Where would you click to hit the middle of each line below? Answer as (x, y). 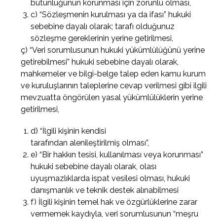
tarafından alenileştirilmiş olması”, (90, 143)
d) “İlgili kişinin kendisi (69, 131)
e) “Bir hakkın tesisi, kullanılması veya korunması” (117, 155)
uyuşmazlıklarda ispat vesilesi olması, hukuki (110, 178)
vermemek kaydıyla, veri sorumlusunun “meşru (115, 214)
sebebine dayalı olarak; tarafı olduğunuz (103, 26)
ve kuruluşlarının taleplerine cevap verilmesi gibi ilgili (114, 86)
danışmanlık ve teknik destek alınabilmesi (105, 190)
